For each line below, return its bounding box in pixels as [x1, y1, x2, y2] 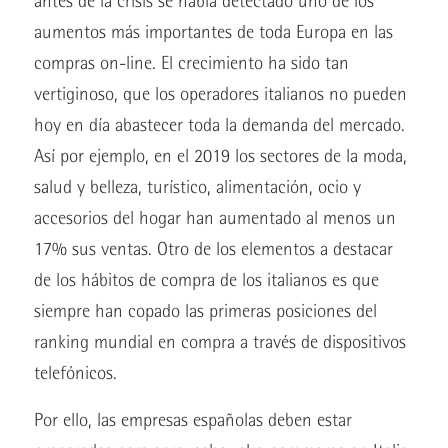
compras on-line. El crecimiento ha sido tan [33, 52, 349, 74]
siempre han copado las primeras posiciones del [33, 300, 377, 322]
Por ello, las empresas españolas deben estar [33, 409, 352, 431]
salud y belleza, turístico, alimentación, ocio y [33, 176, 361, 198]
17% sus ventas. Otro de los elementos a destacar [33, 238, 393, 260]
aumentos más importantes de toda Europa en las [33, 21, 393, 43]
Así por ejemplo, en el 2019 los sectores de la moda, [33, 145, 407, 167]
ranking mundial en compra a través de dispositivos [33, 331, 406, 353]
